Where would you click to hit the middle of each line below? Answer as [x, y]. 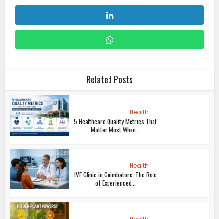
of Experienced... [115, 183]
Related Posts [109, 79]
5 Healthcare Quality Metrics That [116, 121]
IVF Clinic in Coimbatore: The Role [115, 174]
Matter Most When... [115, 129]
